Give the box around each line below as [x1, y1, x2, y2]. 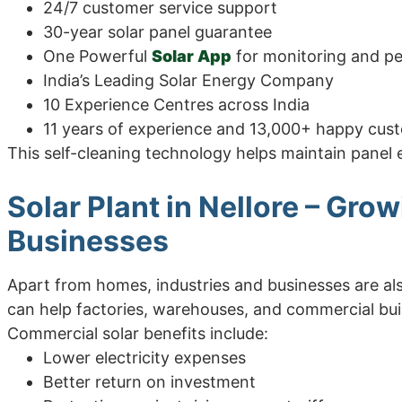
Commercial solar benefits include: [7, 323, 268, 343]
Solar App [152, 46, 232, 66]
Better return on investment [43, 371, 256, 391]
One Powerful [43, 46, 152, 66]
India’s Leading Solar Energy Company [43, 70, 334, 90]
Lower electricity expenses [43, 347, 246, 367]
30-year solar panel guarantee [43, 22, 272, 41]
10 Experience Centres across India [43, 94, 310, 114]
